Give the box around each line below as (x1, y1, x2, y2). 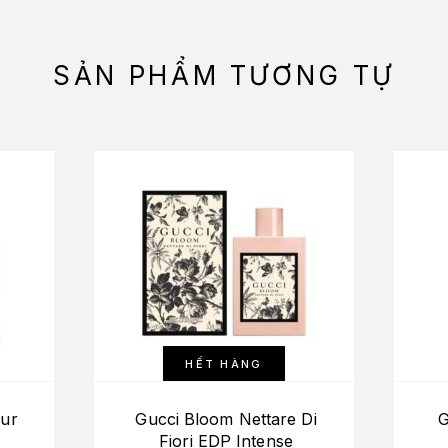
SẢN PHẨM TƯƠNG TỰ (53, 59, 395, 91)
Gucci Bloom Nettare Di (135, 408, 317, 429)
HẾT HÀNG (185, 356, 263, 371)
